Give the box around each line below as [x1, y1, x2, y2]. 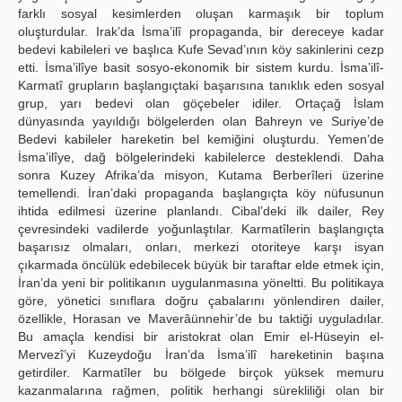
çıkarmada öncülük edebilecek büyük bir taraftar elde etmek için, [18, 258, 384, 272]
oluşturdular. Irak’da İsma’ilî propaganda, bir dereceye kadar [18, 24, 384, 39]
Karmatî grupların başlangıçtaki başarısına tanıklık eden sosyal [18, 78, 384, 92]
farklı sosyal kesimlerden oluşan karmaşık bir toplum [18, 6, 384, 21]
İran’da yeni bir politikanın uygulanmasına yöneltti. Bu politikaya [18, 275, 384, 290]
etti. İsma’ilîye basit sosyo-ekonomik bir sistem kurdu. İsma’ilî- [18, 60, 384, 74]
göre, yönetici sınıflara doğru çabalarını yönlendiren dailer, [18, 293, 384, 308]
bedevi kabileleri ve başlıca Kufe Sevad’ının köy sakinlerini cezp [18, 42, 384, 57]
